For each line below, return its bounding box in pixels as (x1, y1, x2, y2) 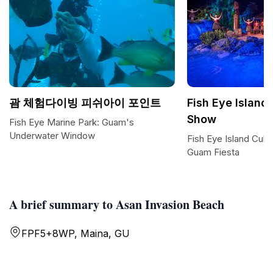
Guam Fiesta (187, 146, 239, 158)
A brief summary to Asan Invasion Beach (9, 196, 224, 213)
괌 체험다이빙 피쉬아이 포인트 (9, 96, 161, 109)
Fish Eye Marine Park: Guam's (9, 116, 134, 128)
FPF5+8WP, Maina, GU (21, 227, 130, 239)
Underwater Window (9, 130, 95, 141)
